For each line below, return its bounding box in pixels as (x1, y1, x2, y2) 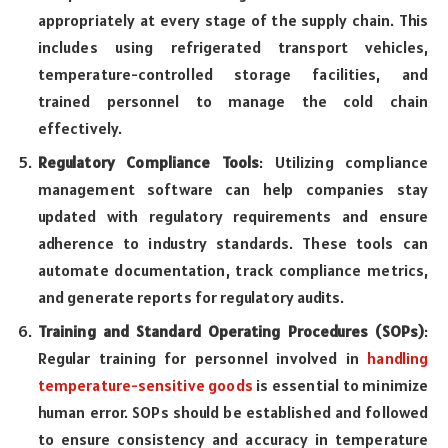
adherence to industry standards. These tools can (38, 233, 428, 254)
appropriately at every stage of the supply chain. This (38, 9, 428, 30)
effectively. (38, 117, 122, 138)
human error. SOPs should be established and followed (38, 402, 428, 423)
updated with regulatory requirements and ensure (38, 206, 428, 227)
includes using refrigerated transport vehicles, (38, 36, 428, 57)
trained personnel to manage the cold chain (38, 90, 428, 111)
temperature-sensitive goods (38, 375, 253, 396)
